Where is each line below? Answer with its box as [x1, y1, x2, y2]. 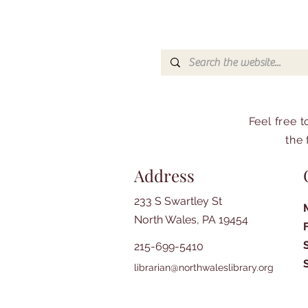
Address [134, 164, 195, 187]
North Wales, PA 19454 [134, 213, 248, 227]
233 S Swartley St [134, 195, 222, 208]
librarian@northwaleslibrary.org [134, 262, 274, 274]
